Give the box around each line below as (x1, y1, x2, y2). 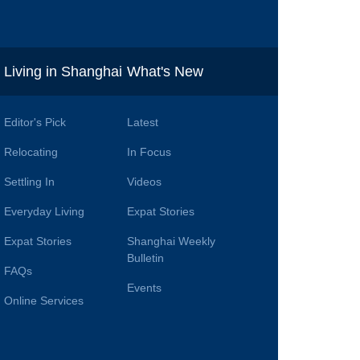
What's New (127, 63, 204, 80)
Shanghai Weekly (127, 235, 216, 248)
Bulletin (127, 252, 165, 265)
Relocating (4, 145, 59, 159)
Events (127, 281, 162, 295)
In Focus (127, 145, 172, 159)
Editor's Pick (4, 116, 67, 129)
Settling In (4, 175, 55, 189)
